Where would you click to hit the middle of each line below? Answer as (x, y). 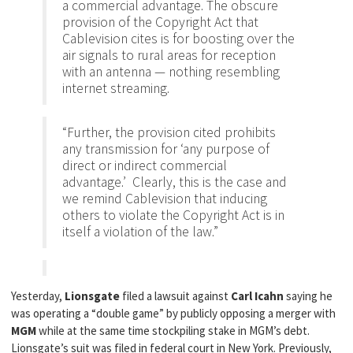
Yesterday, (38, 296)
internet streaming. (116, 88)
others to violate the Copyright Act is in (173, 215)
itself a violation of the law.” (140, 232)
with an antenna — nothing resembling (171, 72)
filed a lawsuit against (175, 296)
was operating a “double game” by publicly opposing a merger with (173, 313)
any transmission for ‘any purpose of (166, 149)
